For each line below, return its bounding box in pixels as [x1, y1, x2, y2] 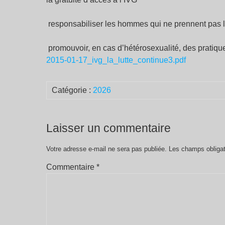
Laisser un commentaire [46, 122, 171, 135]
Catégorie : [52, 86, 93, 94]
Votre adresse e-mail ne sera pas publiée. [46, 145, 167, 153]
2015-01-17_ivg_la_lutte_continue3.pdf [46, 56, 186, 64]
